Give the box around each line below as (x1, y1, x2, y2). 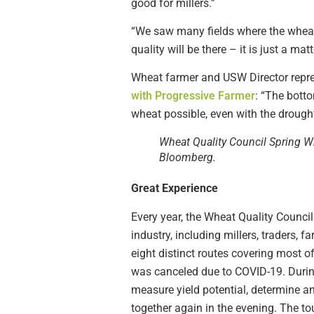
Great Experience (131, 182, 218, 196)
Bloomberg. (159, 151, 216, 165)
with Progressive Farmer (131, 89, 255, 103)
